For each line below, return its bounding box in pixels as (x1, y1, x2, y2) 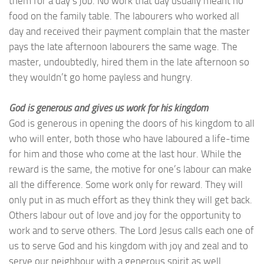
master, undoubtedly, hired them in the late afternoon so (9, 56, 249, 68)
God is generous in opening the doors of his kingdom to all (9, 117, 255, 130)
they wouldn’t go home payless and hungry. (9, 71, 195, 84)
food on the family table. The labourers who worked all (9, 10, 239, 22)
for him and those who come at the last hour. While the (9, 148, 242, 160)
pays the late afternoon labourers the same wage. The (9, 41, 237, 53)
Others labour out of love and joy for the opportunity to (9, 209, 241, 222)
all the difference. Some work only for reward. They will (9, 179, 243, 191)
